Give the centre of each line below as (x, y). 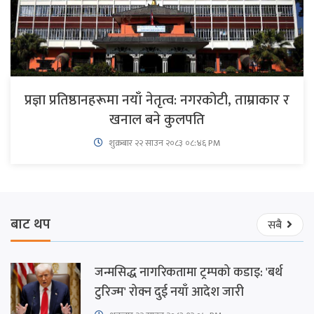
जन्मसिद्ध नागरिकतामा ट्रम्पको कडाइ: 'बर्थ (189, 272)
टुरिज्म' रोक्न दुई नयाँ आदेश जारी (169, 292)
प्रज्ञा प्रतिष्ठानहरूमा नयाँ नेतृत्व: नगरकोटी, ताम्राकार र (157, 100)
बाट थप (30, 225)
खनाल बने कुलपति (157, 120)
